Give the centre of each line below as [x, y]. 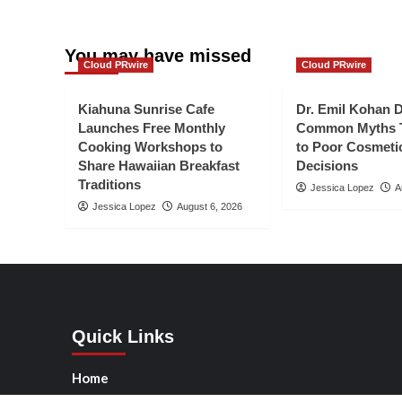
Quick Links [122, 337]
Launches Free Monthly [152, 128]
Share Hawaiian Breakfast [159, 166]
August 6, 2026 [210, 207]
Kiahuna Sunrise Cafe [146, 109]
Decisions [327, 166]
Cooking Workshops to [150, 147]
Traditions [109, 185]
